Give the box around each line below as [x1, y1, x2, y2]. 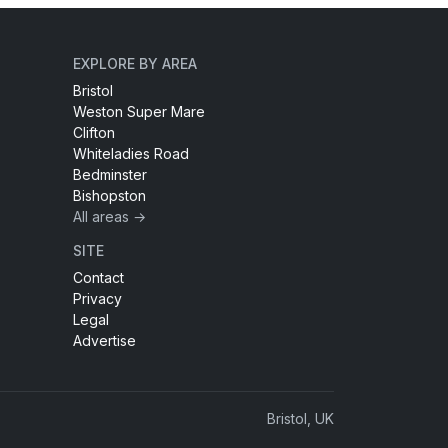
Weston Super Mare [73, 103, 205, 121]
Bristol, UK [267, 410, 334, 428]
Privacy [73, 290, 122, 308]
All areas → [73, 208, 146, 226]
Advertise [73, 332, 136, 350]
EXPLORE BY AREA [73, 55, 197, 73]
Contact [73, 269, 124, 287]
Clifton [73, 124, 115, 142]
